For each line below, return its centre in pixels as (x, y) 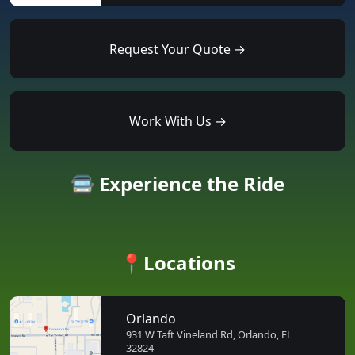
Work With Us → (177, 121)
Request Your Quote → (177, 49)
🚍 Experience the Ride (177, 183)
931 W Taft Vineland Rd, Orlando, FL (209, 334)
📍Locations (177, 263)
